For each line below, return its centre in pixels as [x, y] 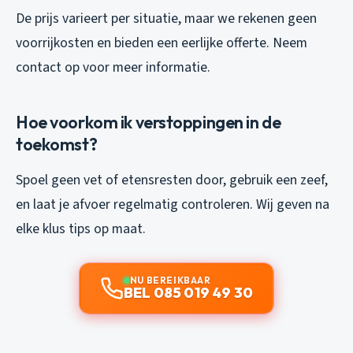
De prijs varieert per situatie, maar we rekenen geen [166, 19]
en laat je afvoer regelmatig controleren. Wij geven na [173, 205]
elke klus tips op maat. [81, 229]
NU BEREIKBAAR [170, 281]
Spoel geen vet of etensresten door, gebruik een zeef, [172, 180]
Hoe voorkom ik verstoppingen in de [149, 123]
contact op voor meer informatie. [113, 68]
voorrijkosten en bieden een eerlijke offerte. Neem [162, 43]
